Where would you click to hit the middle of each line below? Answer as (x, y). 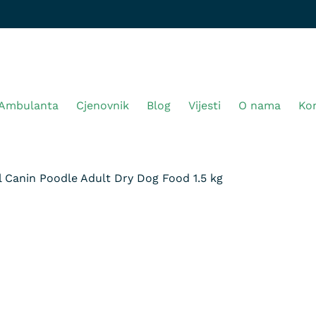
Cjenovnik (103, 105)
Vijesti (205, 105)
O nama (260, 105)
